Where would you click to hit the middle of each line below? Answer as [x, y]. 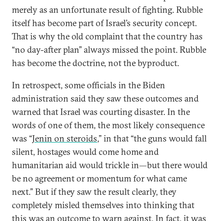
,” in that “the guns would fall [152, 138]
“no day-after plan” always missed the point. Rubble [109, 50]
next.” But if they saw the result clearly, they [94, 192]
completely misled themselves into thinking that [103, 205]
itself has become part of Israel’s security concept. [104, 23]
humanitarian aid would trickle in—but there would [110, 165]
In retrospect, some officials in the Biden [89, 85]
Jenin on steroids [65, 138]
